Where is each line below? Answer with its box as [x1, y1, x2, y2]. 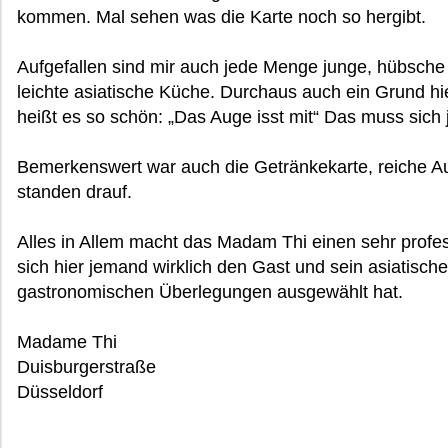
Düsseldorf [17, 382, 103, 402]
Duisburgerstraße [17, 357, 156, 377]
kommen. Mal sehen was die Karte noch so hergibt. [17, 7, 426, 27]
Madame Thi [17, 332, 117, 352]
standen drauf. [17, 182, 132, 202]
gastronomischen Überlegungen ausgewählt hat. [17, 282, 403, 302]
